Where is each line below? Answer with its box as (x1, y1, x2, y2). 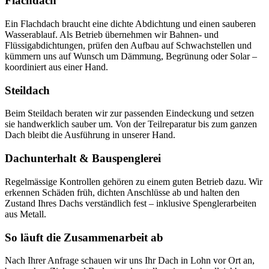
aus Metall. (5, 208, 46, 219)
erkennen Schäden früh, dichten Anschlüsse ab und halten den (5, 187, 240, 198)
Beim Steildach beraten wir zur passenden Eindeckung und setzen (5, 108, 254, 119)
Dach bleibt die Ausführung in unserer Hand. (5, 130, 175, 141)
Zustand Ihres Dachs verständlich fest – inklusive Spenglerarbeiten (5, 198, 256, 208)
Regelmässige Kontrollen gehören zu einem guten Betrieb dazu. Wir (5, 176, 262, 187)
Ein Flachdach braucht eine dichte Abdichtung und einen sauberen (5, 18, 256, 29)
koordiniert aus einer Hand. (5, 61, 108, 72)
